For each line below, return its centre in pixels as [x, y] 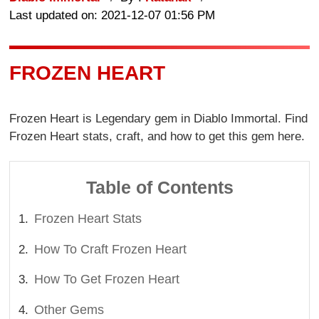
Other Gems [69, 309]
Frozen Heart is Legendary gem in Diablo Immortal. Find [159, 119]
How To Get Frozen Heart [107, 279]
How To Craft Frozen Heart [111, 249]
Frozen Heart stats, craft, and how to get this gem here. [157, 137]
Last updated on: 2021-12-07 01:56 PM [113, 15]
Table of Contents [159, 187]
